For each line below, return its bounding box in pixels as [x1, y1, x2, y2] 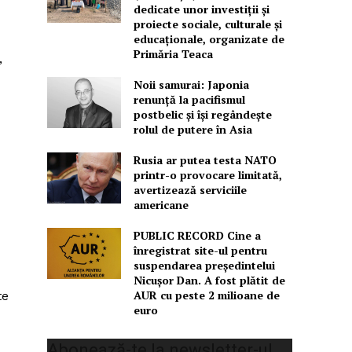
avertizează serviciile [133, 181, 247, 197]
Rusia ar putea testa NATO [133, 152, 277, 167]
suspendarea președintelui [133, 257, 275, 273]
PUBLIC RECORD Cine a [133, 227, 261, 243]
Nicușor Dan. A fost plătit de [133, 272, 285, 288]
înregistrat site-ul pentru [133, 242, 267, 258]
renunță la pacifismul [133, 91, 245, 107]
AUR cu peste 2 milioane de [133, 287, 280, 302]
